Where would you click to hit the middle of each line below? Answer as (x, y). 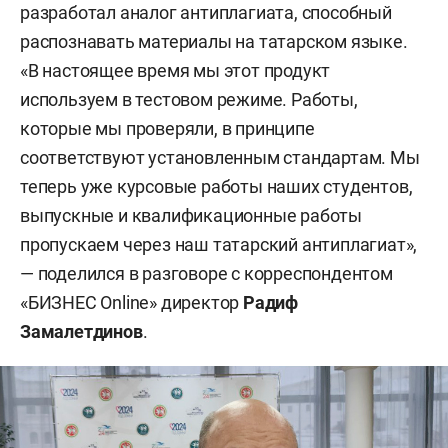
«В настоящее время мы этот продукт (175, 70)
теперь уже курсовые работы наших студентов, (216, 186)
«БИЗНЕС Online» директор (132, 302)
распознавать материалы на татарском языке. (214, 41)
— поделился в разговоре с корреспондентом (206, 273)
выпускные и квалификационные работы (191, 215)
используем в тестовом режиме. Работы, (189, 99)
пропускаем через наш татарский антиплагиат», (219, 244)
